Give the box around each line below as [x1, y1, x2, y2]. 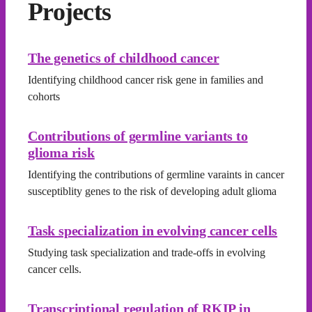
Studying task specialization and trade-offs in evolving [28, 247, 265, 258]
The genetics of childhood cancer [28, 50, 219, 65]
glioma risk [28, 145, 95, 160]
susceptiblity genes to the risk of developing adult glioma [28, 185, 276, 197]
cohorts [28, 91, 60, 102]
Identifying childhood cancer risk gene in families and [28, 74, 263, 86]
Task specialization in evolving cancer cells [28, 223, 278, 238]
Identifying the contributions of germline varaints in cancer [28, 169, 284, 180]
